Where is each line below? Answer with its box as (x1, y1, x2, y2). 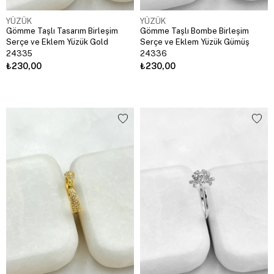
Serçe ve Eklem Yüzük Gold (6, 37, 108, 46)
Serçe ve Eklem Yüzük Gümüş (140, 37, 250, 46)
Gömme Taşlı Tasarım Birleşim (6, 26, 118, 35)
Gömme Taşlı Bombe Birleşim (140, 26, 249, 35)
